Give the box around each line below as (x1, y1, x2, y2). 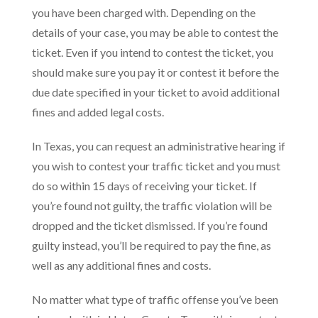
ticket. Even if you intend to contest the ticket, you (32, 45, 273, 59)
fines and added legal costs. (32, 105, 164, 119)
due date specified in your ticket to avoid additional (32, 85, 280, 99)
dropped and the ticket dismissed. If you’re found (32, 219, 268, 232)
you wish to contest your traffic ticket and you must (32, 159, 280, 172)
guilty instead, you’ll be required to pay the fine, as (32, 238, 271, 252)
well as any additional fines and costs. (32, 258, 211, 272)
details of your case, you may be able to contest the (32, 26, 278, 39)
